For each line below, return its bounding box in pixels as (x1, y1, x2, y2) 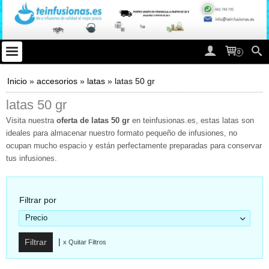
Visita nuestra (6, 116, 56, 125)
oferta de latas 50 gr (56, 116, 130, 125)
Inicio (7, 76, 27, 86)
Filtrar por (19, 195, 56, 205)
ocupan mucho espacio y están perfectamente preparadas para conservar (6, 142, 262, 151)
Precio (25, 214, 47, 223)
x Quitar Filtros (63, 238, 106, 246)
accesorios (37, 76, 77, 86)
